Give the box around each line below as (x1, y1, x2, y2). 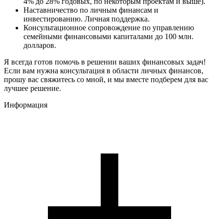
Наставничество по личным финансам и (23, 6, 158, 15)
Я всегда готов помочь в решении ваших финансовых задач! (4, 58, 206, 66)
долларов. (23, 41, 56, 50)
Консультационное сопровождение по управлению (23, 23, 194, 32)
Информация (4, 101, 47, 109)
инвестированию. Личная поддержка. (23, 15, 150, 23)
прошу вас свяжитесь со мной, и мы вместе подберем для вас (4, 75, 208, 84)
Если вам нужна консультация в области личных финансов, (4, 66, 203, 75)
